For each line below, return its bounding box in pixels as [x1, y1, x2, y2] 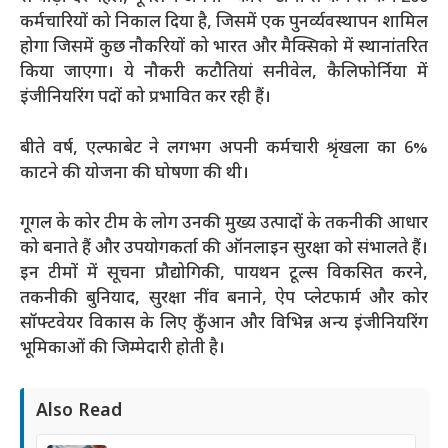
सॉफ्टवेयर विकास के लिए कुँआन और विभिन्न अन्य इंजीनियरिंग [20, 313, 428, 336]
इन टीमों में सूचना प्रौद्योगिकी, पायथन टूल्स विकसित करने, [20, 263, 428, 286]
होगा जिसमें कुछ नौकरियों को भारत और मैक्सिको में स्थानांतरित [20, 37, 428, 60]
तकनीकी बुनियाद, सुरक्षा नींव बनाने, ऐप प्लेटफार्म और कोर [20, 288, 428, 311]
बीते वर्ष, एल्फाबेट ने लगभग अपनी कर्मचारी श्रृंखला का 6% [20, 137, 428, 160]
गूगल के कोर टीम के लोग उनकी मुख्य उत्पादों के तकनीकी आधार [20, 213, 428, 236]
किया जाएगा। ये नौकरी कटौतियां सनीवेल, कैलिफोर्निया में [20, 62, 428, 85]
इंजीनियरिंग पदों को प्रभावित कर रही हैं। [20, 87, 271, 110]
